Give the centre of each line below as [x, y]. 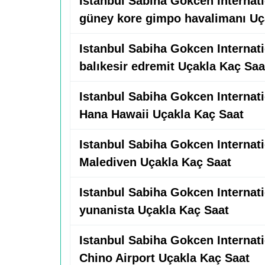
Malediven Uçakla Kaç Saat [155, 162]
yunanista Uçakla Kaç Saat [154, 210]
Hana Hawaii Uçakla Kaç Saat [161, 114]
